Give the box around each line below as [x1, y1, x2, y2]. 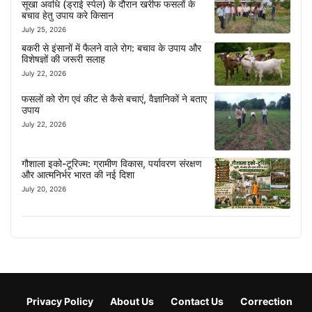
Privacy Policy [26, 295, 93, 308]
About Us [110, 295, 154, 308]
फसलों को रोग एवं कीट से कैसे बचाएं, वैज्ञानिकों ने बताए [22, 92, 207, 104]
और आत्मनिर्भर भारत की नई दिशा [22, 169, 134, 181]
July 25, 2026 [22, 25, 66, 34]
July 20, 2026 [22, 185, 66, 194]
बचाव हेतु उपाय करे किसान [22, 9, 114, 22]
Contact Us [171, 295, 224, 308]
